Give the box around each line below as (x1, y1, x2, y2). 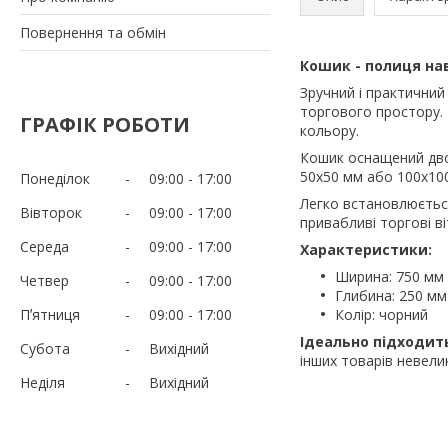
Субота (20, 338, 70, 358)
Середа (20, 236, 69, 256)
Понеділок (20, 168, 90, 188)
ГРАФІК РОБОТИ (20, 110, 190, 138)
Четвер (20, 270, 69, 290)
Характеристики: (300, 239, 432, 259)
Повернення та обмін (20, 22, 166, 42)
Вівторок (20, 202, 82, 222)
